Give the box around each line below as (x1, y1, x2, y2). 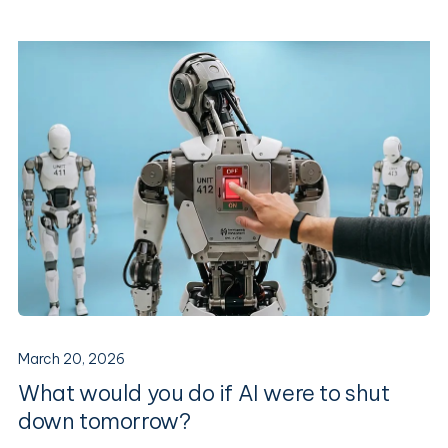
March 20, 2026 (18, 349, 125, 368)
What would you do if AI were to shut (18, 378, 390, 407)
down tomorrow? (18, 406, 191, 435)
